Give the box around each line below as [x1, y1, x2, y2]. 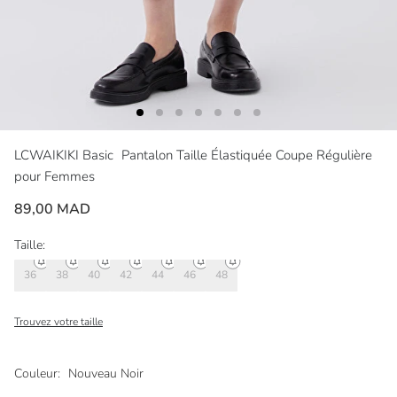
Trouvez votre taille [14, 314, 103, 329]
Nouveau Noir [68, 364, 144, 382]
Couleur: [14, 364, 60, 382]
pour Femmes [14, 167, 95, 185]
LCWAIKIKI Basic [14, 145, 117, 164]
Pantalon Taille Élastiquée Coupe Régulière [121, 145, 372, 164]
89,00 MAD [14, 198, 90, 219]
